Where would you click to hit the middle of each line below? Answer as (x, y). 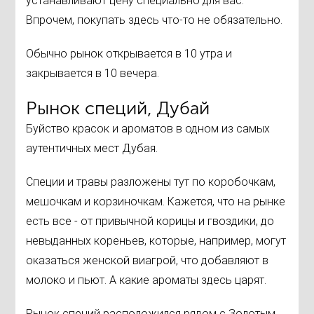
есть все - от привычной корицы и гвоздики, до (150, 221)
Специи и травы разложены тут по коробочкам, (151, 182)
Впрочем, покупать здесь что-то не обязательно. (155, 20)
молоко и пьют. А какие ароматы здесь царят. (146, 280)
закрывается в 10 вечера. (93, 74)
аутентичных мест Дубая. (92, 149)
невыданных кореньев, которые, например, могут (156, 241)
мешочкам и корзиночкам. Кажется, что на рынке (156, 202)
